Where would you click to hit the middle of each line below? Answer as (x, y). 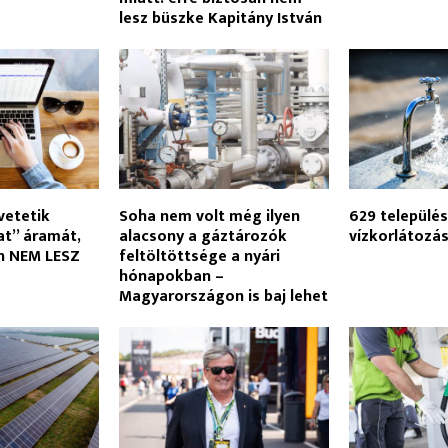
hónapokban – (171, 276)
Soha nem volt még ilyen (209, 216)
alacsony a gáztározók (202, 236)
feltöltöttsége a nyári (199, 256)
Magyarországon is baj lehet (223, 296)
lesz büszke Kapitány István (220, 18)
